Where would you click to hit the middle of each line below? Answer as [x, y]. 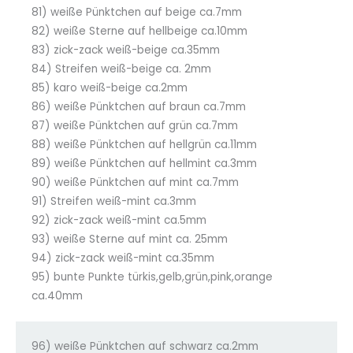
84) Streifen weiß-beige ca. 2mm [121, 69]
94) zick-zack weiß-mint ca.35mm [123, 258]
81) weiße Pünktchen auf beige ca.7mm [137, 13]
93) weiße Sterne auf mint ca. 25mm [130, 240]
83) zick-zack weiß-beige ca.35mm [126, 50]
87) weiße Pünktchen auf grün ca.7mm [135, 126]
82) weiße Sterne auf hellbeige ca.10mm [139, 32]
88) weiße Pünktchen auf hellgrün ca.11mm [144, 145]
